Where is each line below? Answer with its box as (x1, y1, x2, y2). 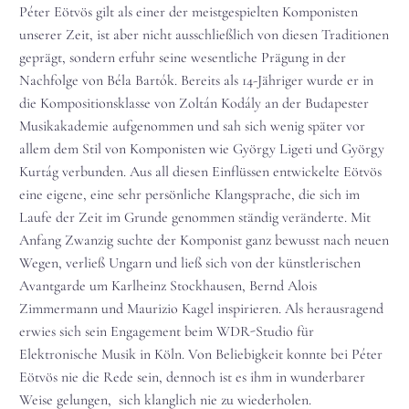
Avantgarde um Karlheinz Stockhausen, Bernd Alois (19, 277, 317, 296)
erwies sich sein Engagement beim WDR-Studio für (19, 322, 314, 341)
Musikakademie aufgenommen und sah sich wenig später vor (19, 117, 365, 136)
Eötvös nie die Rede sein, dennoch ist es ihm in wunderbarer (19, 368, 365, 387)
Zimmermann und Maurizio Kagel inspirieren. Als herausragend (19, 299, 383, 319)
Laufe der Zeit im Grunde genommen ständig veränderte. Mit (19, 208, 371, 227)
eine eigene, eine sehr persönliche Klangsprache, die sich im (19, 185, 360, 204)
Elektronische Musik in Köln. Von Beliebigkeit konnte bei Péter (19, 345, 383, 364)
